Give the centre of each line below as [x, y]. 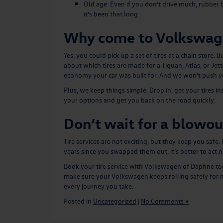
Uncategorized [115, 201]
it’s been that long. [112, 13]
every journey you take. [99, 186]
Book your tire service [96, 166]
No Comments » [165, 201]
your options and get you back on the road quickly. [140, 100]
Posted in [78, 201]
